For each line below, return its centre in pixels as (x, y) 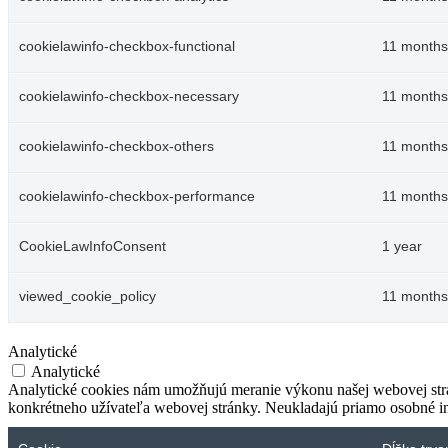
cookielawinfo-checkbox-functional (127, 47)
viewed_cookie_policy (87, 297)
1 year (402, 247)
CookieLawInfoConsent (92, 247)
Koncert (86, 431)
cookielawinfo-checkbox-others (116, 147)
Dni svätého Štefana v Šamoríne (116, 324)
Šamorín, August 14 (71, 397)
